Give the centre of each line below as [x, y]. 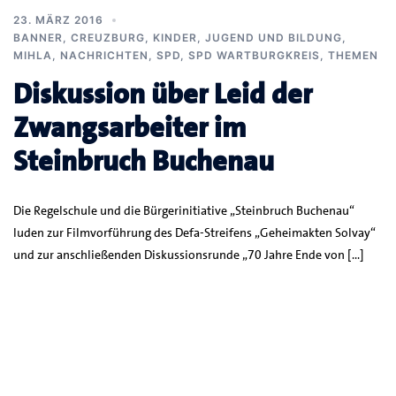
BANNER [38, 37]
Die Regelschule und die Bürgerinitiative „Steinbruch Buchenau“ [184, 210]
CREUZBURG [108, 37]
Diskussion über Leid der [163, 94]
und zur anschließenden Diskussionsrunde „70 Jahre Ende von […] [189, 254]
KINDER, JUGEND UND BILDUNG [247, 37]
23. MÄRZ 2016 [58, 19]
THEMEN [353, 55]
